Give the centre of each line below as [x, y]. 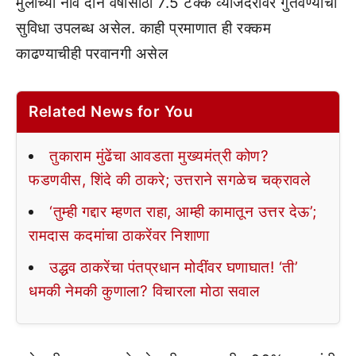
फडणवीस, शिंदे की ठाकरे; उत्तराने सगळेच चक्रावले [169, 180]
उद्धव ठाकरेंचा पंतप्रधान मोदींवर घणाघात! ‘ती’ [174, 267]
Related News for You [111, 112]
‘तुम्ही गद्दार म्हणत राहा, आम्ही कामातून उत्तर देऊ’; [183, 212]
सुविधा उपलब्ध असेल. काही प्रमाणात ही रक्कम [143, 28]
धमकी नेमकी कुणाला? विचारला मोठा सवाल [144, 291]
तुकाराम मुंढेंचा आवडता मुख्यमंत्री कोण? [159, 156]
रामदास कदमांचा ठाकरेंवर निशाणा [119, 236]
